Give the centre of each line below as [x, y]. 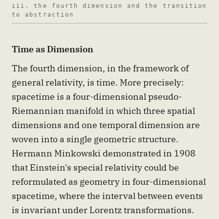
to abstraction [43, 14]
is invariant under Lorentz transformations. [103, 209]
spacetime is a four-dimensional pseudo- [97, 96]
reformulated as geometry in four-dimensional [109, 181]
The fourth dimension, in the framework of [100, 68]
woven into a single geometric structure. [95, 139]
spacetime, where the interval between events [107, 195]
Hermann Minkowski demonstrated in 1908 [104, 153]
